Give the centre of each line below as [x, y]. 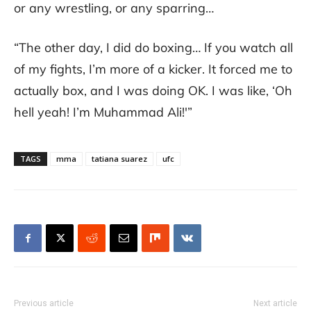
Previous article [44, 304]
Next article [275, 304]
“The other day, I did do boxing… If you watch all [153, 48]
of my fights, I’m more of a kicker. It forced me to [153, 69]
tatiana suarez [119, 159]
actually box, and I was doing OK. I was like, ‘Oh [153, 91]
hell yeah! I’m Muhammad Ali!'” [103, 112]
